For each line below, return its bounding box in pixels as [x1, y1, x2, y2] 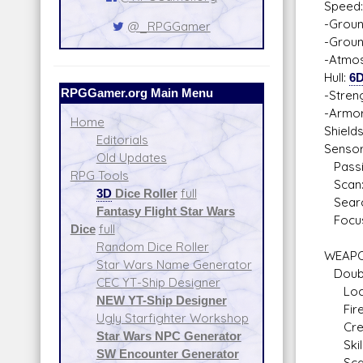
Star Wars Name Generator [96, 256, 252, 272]
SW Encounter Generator [96, 345, 239, 361]
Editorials [96, 131, 148, 147]
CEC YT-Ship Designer [96, 274, 220, 290]
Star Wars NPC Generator [96, 327, 241, 344]
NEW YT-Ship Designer [96, 292, 227, 308]
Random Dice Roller [96, 238, 209, 254]
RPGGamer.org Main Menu [60, 84, 213, 100]
